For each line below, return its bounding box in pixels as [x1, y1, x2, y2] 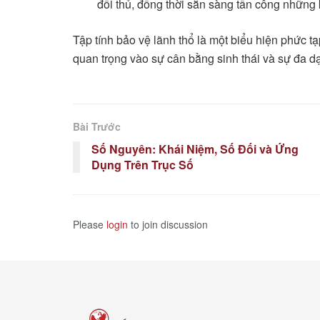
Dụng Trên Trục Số [91, 156, 194, 174]
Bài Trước [73, 119, 121, 134]
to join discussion [128, 217, 208, 232]
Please [73, 217, 106, 232]
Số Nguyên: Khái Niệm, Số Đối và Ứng [91, 141, 299, 158]
